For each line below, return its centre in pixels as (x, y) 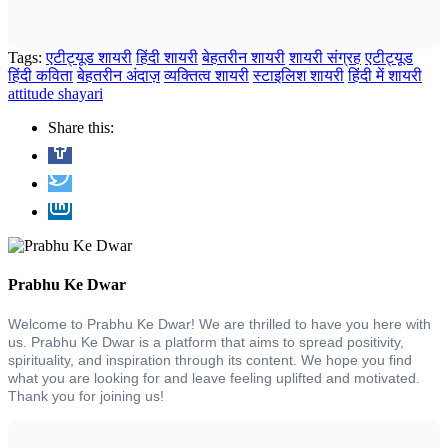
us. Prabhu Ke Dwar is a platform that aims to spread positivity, (206, 342)
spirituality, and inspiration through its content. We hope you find (210, 360)
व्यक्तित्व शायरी (206, 75)
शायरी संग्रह (325, 57)
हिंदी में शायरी (385, 75)
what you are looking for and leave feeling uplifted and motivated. (214, 378)
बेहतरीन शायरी (243, 57)
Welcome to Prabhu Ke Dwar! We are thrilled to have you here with (219, 324)
